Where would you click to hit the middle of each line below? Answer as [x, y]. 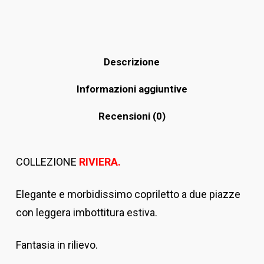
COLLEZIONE [46, 162]
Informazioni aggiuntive [132, 89]
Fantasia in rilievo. [57, 245]
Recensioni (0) [132, 116]
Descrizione [132, 62]
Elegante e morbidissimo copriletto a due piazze [128, 194]
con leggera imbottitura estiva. [86, 212]
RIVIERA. [98, 162]
